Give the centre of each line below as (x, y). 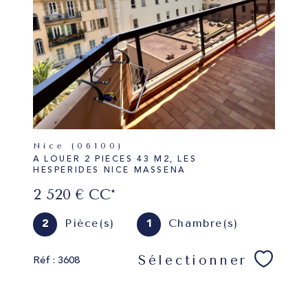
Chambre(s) (203, 223)
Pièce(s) (89, 223)
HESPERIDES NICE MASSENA (109, 170)
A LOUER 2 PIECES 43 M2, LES (115, 159)
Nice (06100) (84, 146)
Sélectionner (193, 261)
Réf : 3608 (56, 261)
